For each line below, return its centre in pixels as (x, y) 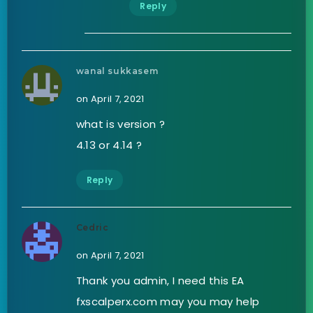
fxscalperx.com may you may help (168, 302)
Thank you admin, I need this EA (160, 281)
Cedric (92, 228)
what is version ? (120, 124)
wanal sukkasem (117, 71)
